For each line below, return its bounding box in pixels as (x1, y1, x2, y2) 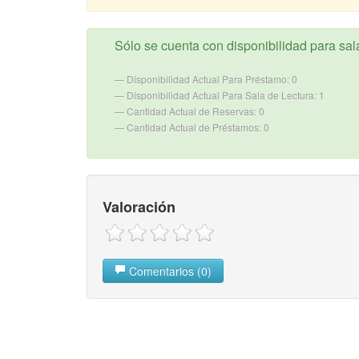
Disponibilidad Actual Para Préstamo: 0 (126, 72, 297, 87)
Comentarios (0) (125, 262, 212, 279)
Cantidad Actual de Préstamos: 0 (126, 120, 269, 135)
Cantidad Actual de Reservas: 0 (126, 104, 264, 119)
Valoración (102, 196, 175, 218)
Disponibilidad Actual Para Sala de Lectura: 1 (126, 88, 325, 103)
